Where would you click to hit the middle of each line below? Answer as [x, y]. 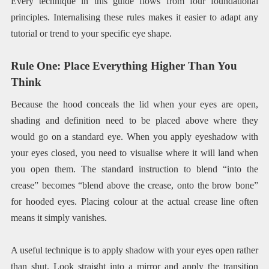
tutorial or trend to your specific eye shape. [91, 34]
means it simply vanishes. [59, 217]
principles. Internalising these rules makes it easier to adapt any [134, 17]
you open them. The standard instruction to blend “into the [134, 169]
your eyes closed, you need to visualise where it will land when [134, 153]
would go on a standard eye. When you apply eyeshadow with [134, 136]
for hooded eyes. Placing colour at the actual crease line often [134, 201]
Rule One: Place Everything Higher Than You [124, 66]
